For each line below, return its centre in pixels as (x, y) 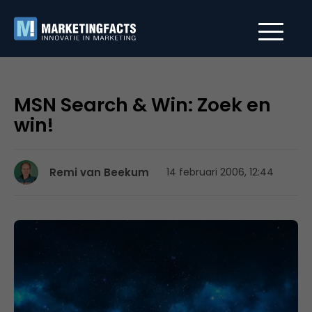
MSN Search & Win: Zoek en (142, 105)
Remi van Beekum (99, 172)
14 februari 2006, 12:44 (220, 172)
